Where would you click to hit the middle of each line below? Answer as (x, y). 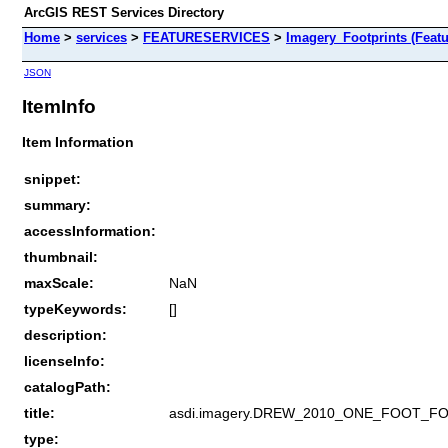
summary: (57, 204)
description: (65, 334)
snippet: (52, 178)
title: (39, 412)
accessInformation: (90, 230)
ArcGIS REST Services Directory (124, 12)
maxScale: (59, 282)
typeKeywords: (75, 308)
